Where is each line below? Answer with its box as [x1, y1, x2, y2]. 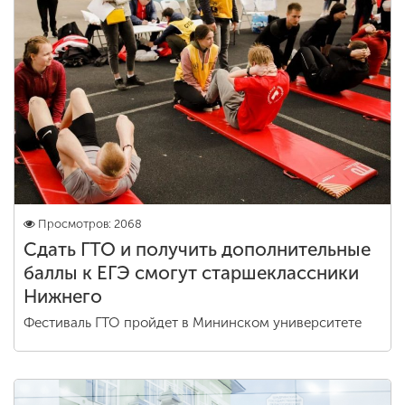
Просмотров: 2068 [38, 217, 142, 231]
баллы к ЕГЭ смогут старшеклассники [24, 262, 359, 284]
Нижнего [24, 286, 102, 307]
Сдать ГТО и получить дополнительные [24, 239, 371, 260]
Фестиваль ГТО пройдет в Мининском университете [24, 315, 362, 331]
